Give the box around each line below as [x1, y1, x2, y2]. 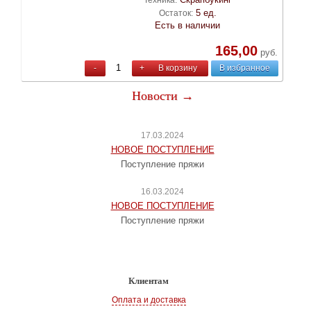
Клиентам [128, 275, 169, 286]
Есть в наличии [155, 19, 221, 31]
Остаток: [158, 8, 193, 18]
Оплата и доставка [111, 294, 186, 305]
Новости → [131, 88, 194, 103]
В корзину [158, 62, 198, 73]
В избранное [219, 62, 270, 73]
